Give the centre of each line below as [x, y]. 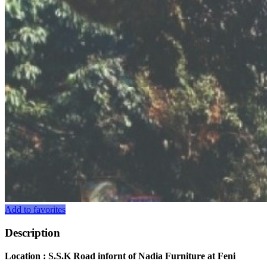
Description [32, 232]
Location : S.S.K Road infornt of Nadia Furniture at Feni [120, 256]
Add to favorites [35, 210]
